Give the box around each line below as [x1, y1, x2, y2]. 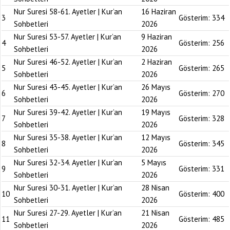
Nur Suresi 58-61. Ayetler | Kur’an [14, 7, 122, 16]
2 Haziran [141, 57, 172, 67]
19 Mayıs [141, 107, 170, 117]
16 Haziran [141, 7, 176, 16]
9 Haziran [141, 32, 172, 42]
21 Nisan [141, 208, 169, 218]
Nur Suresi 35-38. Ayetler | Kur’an [14, 132, 122, 142]
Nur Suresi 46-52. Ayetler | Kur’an [14, 57, 122, 67]
